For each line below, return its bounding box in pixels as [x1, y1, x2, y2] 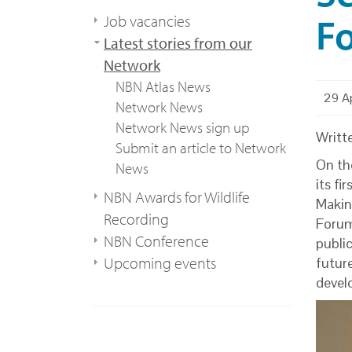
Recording [104, 209, 169, 229]
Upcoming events [104, 253, 216, 273]
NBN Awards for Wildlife [104, 187, 250, 207]
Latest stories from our [104, 33, 252, 53]
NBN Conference [104, 231, 209, 251]
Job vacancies [104, 11, 190, 31]
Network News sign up [115, 118, 249, 137]
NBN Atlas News [115, 77, 211, 96]
